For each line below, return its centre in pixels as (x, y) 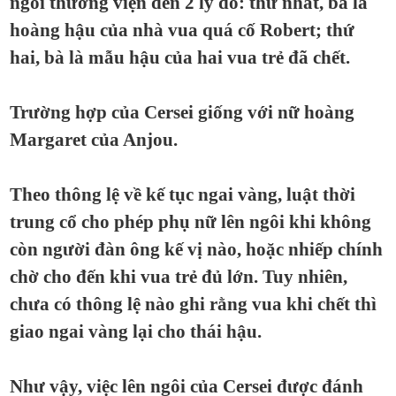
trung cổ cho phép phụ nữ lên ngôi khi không (190, 222)
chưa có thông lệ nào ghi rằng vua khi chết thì (193, 304)
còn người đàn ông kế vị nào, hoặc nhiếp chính (196, 249)
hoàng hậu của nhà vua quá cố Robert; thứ (182, 30)
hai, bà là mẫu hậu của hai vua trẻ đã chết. (180, 57)
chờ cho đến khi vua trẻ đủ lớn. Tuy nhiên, (179, 277)
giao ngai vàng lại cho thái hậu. (136, 331)
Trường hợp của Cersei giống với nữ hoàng (182, 112)
